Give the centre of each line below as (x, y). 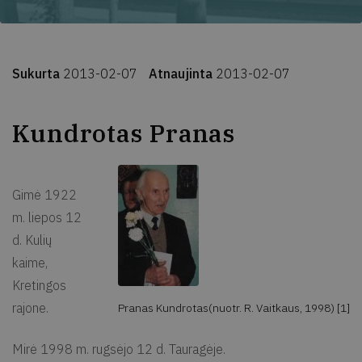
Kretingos (39, 285)
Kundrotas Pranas (124, 133)
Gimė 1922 (44, 195)
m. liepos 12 (47, 217)
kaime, (30, 263)
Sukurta (38, 74)
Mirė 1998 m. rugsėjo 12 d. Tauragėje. (119, 349)
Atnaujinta (182, 74)
